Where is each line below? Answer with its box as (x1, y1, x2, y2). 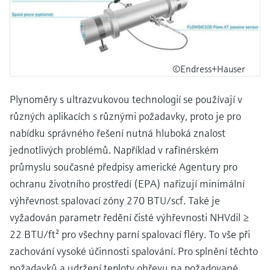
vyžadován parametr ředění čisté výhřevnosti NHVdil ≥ (10, 210, 249, 224)
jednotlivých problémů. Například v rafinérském (10, 142, 219, 157)
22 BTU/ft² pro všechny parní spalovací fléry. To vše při (10, 227, 250, 241)
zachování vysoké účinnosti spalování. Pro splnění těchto (10, 243, 258, 258)
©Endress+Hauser (172, 62, 245, 75)
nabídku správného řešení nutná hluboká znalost (10, 125, 225, 140)
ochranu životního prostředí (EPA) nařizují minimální (10, 176, 245, 190)
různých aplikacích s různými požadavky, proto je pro (10, 108, 241, 123)
